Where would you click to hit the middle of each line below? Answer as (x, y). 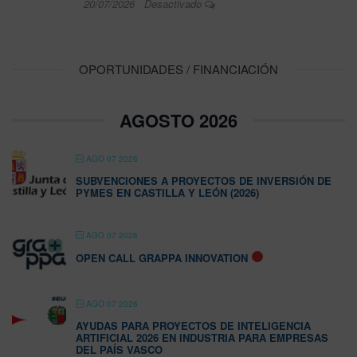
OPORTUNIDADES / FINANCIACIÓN (178, 69)
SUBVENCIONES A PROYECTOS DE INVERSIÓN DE (204, 180)
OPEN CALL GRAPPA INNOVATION (162, 258)
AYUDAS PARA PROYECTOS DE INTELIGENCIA (193, 326)
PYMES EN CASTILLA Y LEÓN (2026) (167, 192)
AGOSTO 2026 (178, 120)
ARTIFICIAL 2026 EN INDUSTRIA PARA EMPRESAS (202, 337)
